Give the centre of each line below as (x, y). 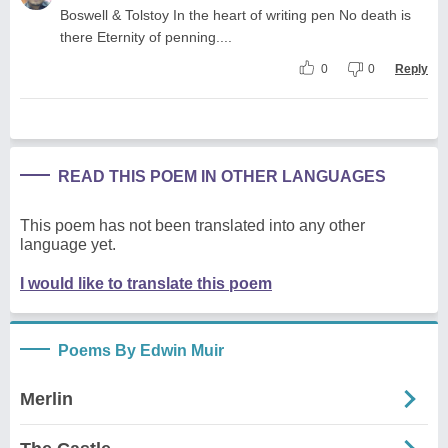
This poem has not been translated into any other (192, 225)
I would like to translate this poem (146, 283)
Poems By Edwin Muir (141, 350)
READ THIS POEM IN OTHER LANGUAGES (222, 176)
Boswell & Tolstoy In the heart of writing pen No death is (235, 14)
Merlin (46, 398)
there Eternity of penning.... (146, 36)
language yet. (68, 244)
